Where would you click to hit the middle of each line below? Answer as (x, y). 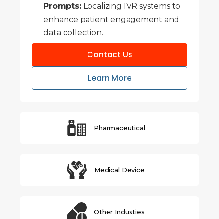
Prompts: (62, 6)
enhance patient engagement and (111, 19)
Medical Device (119, 170)
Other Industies (119, 212)
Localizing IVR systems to (131, 6)
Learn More (109, 78)
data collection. (73, 32)
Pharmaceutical (119, 128)
